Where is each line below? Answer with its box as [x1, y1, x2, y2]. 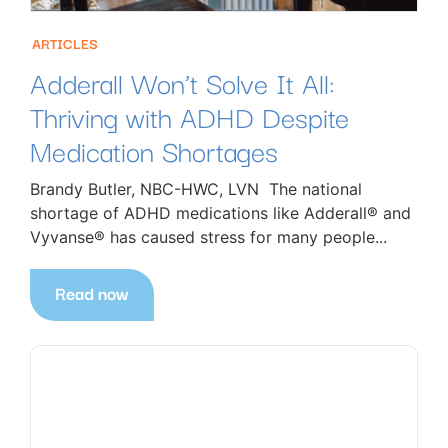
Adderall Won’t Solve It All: [30, 60, 335, 104]
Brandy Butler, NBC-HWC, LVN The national [30, 179, 362, 200]
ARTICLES [32, 32, 98, 55]
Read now [55, 279, 129, 307]
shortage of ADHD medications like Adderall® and [30, 203, 411, 224]
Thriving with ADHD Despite [30, 94, 349, 138]
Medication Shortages [30, 128, 278, 172]
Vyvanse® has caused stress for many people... [30, 227, 387, 248]
